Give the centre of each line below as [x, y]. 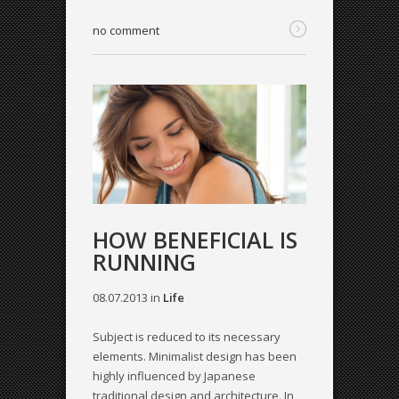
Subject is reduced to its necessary [187, 337]
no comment [126, 30]
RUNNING [144, 262]
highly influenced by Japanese [174, 376]
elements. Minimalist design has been [195, 357]
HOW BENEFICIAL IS [195, 240]
